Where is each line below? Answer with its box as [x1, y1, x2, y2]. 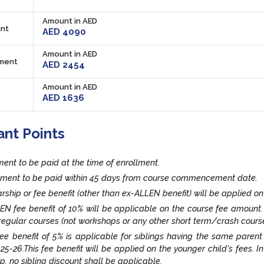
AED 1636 [42, 92, 84, 103]
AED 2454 [42, 59, 85, 70]
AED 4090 [42, 26, 86, 37]
